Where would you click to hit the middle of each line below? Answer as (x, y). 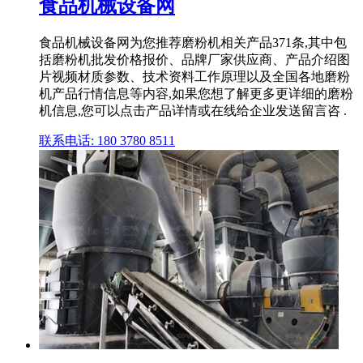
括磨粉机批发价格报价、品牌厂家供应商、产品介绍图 (194, 59)
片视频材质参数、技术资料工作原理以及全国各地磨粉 (194, 76)
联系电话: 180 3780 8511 (107, 140)
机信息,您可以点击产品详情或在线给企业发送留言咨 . (193, 110)
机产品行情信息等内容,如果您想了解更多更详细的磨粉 (196, 93)
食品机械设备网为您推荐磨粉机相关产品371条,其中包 (193, 42)
